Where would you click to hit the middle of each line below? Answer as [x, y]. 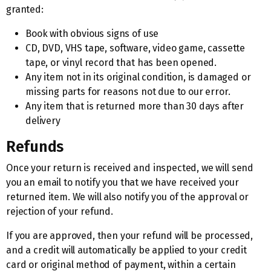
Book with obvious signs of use [92, 34]
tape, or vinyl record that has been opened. [121, 63]
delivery [43, 121]
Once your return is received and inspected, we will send [130, 168]
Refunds [35, 147]
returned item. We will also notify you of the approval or [127, 197]
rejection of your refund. [60, 211]
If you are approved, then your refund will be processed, [130, 236]
